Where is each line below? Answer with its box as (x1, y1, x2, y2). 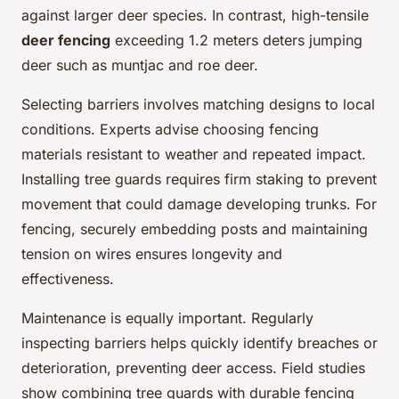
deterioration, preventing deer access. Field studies (21, 359, 365, 378)
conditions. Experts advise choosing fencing (21, 120, 319, 139)
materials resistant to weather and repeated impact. (21, 145, 366, 164)
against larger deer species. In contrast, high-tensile (21, 6, 369, 25)
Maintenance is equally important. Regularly (21, 309, 313, 328)
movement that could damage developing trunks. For (21, 195, 377, 214)
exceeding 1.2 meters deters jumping (110, 31, 362, 50)
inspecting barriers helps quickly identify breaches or (21, 334, 378, 353)
